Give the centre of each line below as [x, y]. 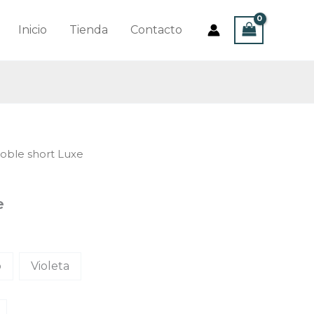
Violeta [50, 266]
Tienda [89, 29]
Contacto [157, 29]
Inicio [33, 29]
